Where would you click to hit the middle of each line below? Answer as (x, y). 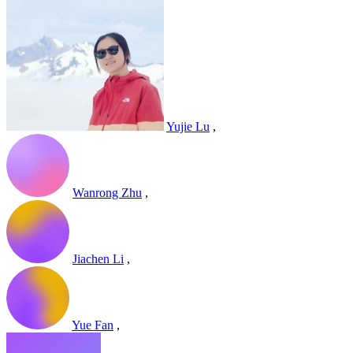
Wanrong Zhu (107, 193)
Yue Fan (93, 325)
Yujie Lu (188, 127)
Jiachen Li (98, 259)
